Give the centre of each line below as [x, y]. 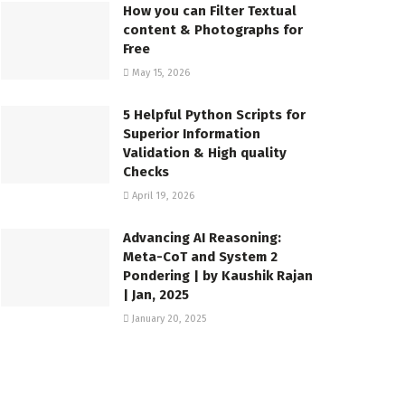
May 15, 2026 [160, 73]
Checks [146, 172]
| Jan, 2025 [156, 295]
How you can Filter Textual [210, 11]
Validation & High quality [205, 153]
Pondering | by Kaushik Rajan [218, 276]
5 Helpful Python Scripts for [214, 115]
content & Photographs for [213, 30]
